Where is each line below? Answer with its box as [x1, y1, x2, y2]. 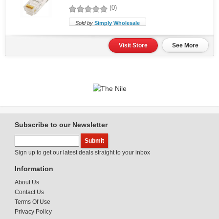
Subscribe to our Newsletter [15, 120, 108, 129]
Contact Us [15, 188, 44, 196]
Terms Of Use [15, 198, 50, 205]
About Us [15, 178, 39, 186]
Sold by [75, 20, 94, 26]
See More [172, 42, 198, 49]
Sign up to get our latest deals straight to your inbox [15, 149, 150, 156]
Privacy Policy [15, 208, 52, 215]
